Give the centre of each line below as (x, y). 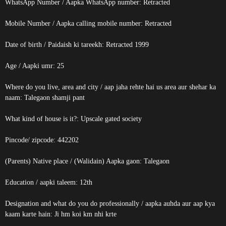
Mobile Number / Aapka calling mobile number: (75, 23)
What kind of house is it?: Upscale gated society (73, 119)
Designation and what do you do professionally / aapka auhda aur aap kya (110, 204)
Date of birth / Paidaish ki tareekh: (55, 45)
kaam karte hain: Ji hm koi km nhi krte (61, 214)
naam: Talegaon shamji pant (45, 98)
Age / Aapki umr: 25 (35, 66)
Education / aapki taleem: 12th (49, 182)
